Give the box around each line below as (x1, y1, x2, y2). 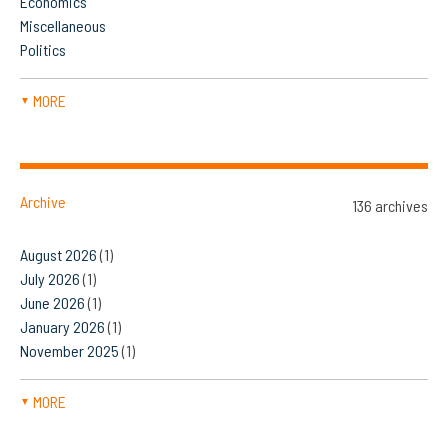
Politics (20, 40, 66, 60)
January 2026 (20, 317, 105, 337)
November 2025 (20, 341, 119, 361)
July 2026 (20, 269, 80, 289)
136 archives (352, 196, 428, 216)
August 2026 (20, 245, 97, 265)
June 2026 (20, 293, 85, 313)
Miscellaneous (20, 16, 106, 36)
